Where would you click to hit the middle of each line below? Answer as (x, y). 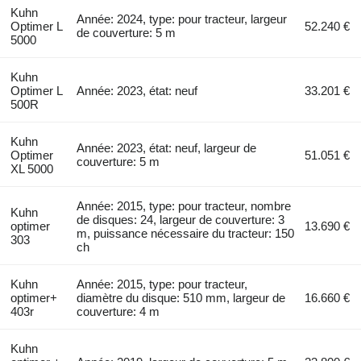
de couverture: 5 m (127, 32)
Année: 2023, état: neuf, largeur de (167, 147)
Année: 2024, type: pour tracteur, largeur (182, 19)
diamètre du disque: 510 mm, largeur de (181, 297)
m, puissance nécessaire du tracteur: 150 (186, 233)
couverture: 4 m (118, 311)
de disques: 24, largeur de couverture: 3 (181, 219)
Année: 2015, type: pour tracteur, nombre (184, 205)
